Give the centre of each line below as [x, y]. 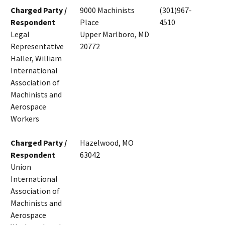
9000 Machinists [107, 10]
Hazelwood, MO [107, 143]
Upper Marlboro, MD [115, 34]
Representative [37, 46]
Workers [25, 119]
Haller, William [36, 59]
